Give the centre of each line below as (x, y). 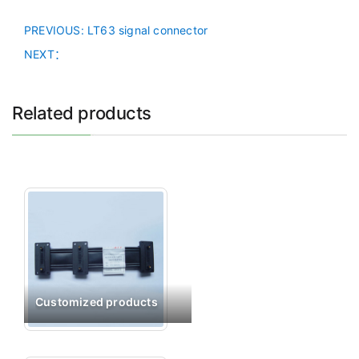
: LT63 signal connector (144, 30)
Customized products (97, 301)
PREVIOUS (52, 30)
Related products (82, 113)
